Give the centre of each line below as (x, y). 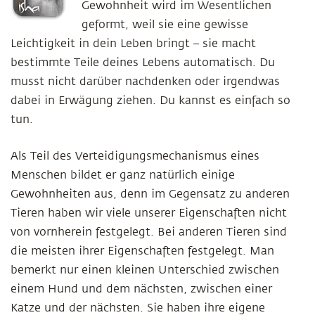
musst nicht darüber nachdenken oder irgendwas (145, 82)
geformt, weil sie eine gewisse (165, 25)
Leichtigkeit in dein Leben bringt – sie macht (133, 44)
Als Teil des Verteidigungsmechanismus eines (135, 156)
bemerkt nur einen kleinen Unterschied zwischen (145, 270)
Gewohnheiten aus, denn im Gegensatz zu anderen (150, 194)
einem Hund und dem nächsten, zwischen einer (141, 289)
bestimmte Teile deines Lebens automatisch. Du (143, 63)
